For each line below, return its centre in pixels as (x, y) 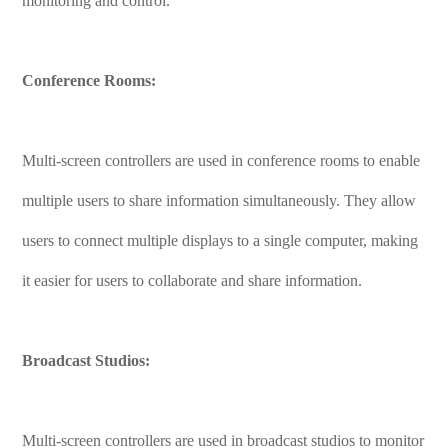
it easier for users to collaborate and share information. (192, 280)
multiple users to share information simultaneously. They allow (219, 200)
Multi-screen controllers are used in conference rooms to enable (221, 160)
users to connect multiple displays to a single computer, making (220, 240)
